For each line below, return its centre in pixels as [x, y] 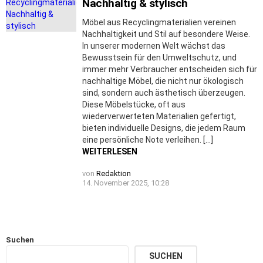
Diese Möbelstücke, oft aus [134, 104]
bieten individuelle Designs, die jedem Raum [164, 128]
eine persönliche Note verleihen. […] [148, 139]
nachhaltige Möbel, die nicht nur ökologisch [163, 81]
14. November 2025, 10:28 [126, 183]
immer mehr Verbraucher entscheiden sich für [170, 69]
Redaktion [114, 173]
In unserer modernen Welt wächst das [154, 45]
